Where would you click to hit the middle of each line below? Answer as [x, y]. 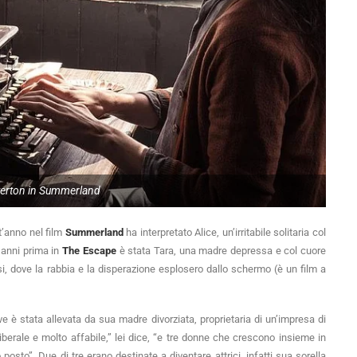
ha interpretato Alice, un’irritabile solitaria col [224, 233]
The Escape [89, 251]
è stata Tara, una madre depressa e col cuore [221, 251]
